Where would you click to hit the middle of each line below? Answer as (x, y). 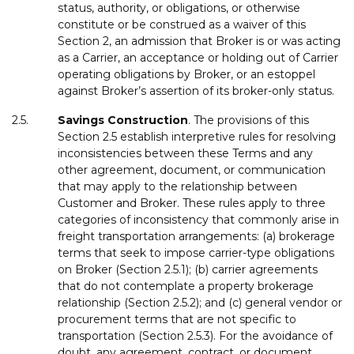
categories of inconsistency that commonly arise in (198, 219)
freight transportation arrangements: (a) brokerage (196, 236)
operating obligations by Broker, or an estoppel (186, 74)
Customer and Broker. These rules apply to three (192, 203)
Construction (148, 120)
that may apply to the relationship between (177, 186)
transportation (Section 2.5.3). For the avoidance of (195, 335)
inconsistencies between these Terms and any (185, 153)
